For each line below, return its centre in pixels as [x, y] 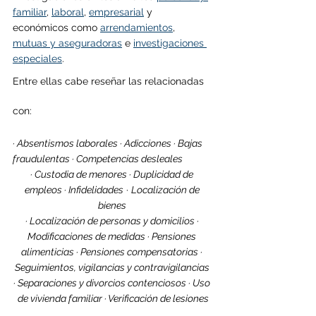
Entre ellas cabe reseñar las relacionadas [110, 81]
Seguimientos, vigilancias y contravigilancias [113, 267]
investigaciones [170, 43]
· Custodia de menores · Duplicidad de [113, 174]
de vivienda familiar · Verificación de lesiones [113, 298]
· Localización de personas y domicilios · [113, 220]
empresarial [116, 12]
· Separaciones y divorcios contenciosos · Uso [113, 282]
